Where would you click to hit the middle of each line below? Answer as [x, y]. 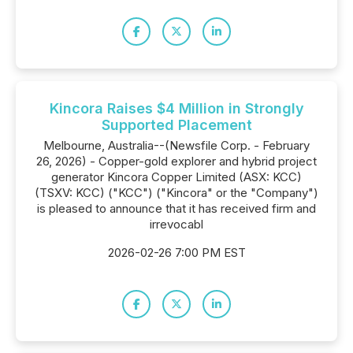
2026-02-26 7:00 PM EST [176, 253]
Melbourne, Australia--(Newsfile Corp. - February [176, 145]
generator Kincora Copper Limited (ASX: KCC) [176, 177]
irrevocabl [176, 224]
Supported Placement [176, 125]
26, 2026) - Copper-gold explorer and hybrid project [176, 161]
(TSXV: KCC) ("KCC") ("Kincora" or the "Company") [176, 193]
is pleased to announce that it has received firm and [176, 208]
